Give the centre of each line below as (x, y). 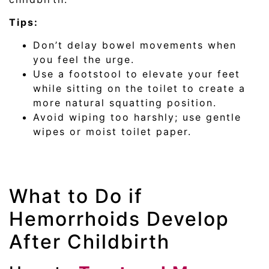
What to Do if (76, 196)
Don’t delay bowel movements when (135, 45)
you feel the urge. (84, 60)
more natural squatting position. (125, 103)
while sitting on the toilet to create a (139, 89)
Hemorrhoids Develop (119, 219)
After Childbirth (89, 242)
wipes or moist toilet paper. (112, 132)
